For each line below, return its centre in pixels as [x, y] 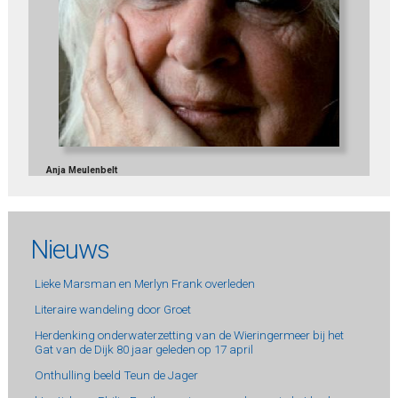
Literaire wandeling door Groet [112, 310]
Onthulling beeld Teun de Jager [116, 375]
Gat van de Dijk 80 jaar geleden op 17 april [143, 350]
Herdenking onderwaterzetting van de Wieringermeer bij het [189, 335]
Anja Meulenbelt [81, 170]
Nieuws [69, 250]
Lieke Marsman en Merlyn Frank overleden [144, 284]
